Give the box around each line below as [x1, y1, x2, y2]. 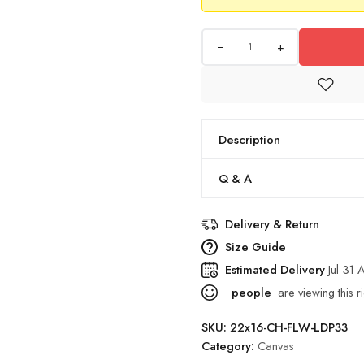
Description [219, 131, 280, 148]
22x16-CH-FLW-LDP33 [230, 318, 348, 336]
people [228, 284, 271, 301]
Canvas [258, 337, 294, 354]
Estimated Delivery [225, 261, 328, 278]
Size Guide [225, 238, 286, 255]
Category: [201, 337, 258, 354]
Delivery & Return [225, 215, 319, 232]
